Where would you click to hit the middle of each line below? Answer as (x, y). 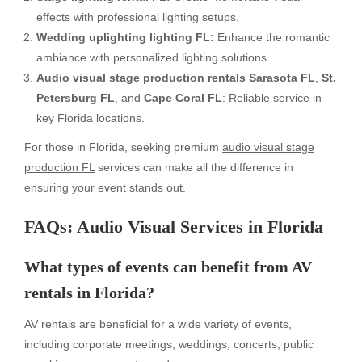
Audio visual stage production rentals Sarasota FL (176, 77)
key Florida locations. (90, 118)
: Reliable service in (272, 97)
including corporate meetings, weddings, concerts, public (169, 344)
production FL (59, 168)
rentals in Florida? (89, 292)
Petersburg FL (76, 97)
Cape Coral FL (183, 97)
